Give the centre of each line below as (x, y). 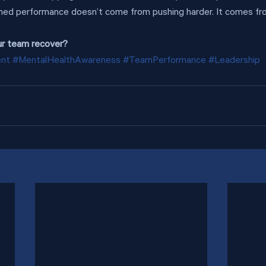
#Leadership (234, 61)
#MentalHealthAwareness (66, 61)
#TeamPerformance (164, 61)
